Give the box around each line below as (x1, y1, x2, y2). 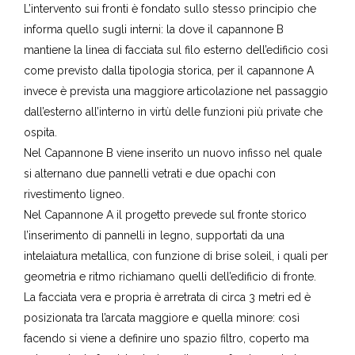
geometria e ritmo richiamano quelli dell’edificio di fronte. (24, 269, 316, 283)
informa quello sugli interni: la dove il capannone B (24, 22, 284, 36)
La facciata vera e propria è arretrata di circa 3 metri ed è (24, 290, 311, 303)
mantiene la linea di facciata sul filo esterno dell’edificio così (24, 43, 328, 56)
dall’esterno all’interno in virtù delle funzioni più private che (24, 105, 323, 118)
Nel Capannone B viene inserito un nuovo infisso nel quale (24, 146, 322, 159)
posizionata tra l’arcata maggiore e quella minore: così (24, 311, 300, 324)
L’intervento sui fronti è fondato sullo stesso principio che (24, 2, 316, 15)
